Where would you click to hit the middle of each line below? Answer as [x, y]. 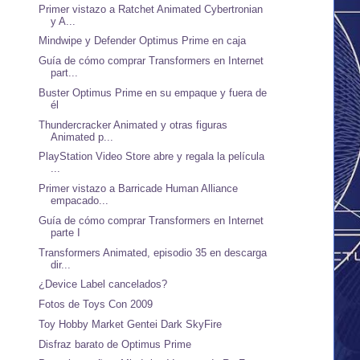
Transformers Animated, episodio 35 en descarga [153, 252]
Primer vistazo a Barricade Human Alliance [139, 189]
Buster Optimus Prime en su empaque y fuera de [153, 92]
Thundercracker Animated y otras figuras [133, 125]
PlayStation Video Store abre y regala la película [152, 157]
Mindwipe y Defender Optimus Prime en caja [143, 41]
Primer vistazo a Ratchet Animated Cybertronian [151, 9]
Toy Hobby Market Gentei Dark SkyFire [131, 324]
